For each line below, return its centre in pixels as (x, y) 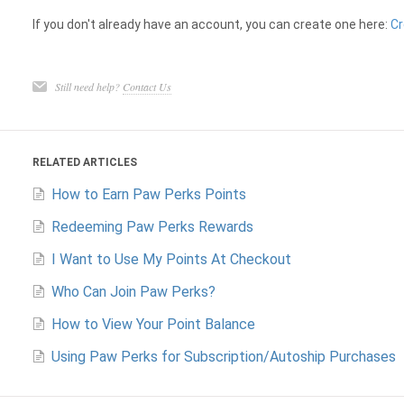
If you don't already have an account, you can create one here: (211, 24)
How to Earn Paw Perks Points (148, 194)
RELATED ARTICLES (84, 162)
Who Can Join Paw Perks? (133, 292)
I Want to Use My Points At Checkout (171, 259)
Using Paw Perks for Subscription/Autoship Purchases (223, 357)
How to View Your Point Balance (153, 324)
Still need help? (88, 87)
